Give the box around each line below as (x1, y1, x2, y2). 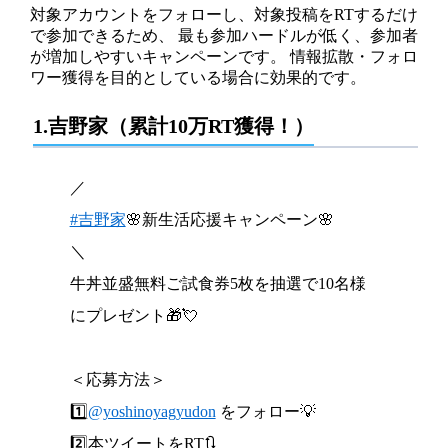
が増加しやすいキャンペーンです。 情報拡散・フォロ (29, 48, 418, 66)
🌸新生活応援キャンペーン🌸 (125, 211, 334, 229)
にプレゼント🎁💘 (69, 307, 198, 325)
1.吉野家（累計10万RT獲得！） (33, 115, 315, 138)
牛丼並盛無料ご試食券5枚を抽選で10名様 (69, 275, 366, 293)
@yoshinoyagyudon (87, 403, 216, 421)
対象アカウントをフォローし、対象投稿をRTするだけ (29, 6, 418, 24)
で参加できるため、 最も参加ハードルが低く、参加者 (29, 27, 418, 45)
